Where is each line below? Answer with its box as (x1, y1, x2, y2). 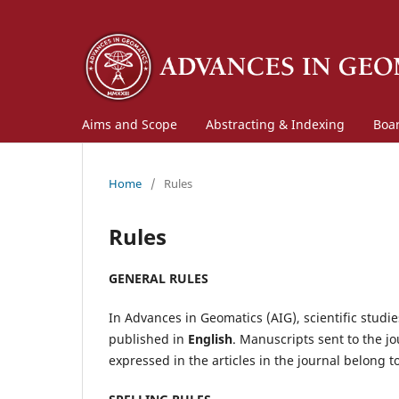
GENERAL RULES (109, 269, 208, 287)
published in (109, 330, 188, 347)
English (188, 330, 232, 347)
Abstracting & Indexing (206, 115, 345, 133)
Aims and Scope (82, 115, 177, 133)
